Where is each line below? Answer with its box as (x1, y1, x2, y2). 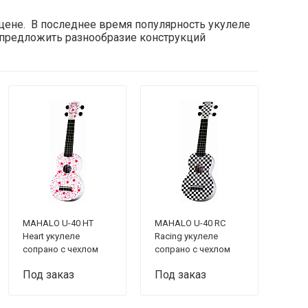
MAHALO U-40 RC (155, 218, 225, 228)
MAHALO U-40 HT (23, 218, 93, 228)
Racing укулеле (155, 231, 218, 241)
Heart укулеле (23, 231, 80, 241)
